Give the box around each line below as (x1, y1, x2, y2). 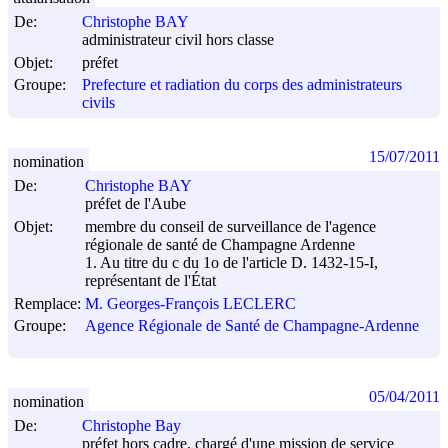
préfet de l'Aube (85, 195, 186, 213)
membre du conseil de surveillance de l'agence (85, 217, 376, 235)
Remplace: (14, 294, 81, 312)
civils (82, 94, 115, 112)
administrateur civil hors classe (82, 31, 274, 49)
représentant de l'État (85, 272, 216, 290)
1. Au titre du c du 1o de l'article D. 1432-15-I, (85, 254, 378, 272)
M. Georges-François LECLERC (85, 295, 296, 313)
